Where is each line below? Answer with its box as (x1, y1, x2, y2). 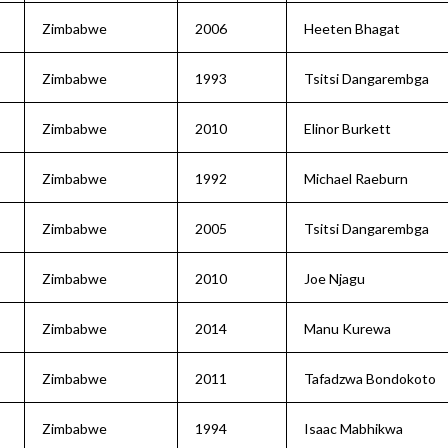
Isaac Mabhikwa (304, 420, 403, 437)
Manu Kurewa (304, 320, 391, 337)
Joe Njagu (304, 270, 365, 287)
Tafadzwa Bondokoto (304, 370, 436, 387)
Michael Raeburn (304, 170, 408, 187)
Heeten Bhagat (304, 20, 400, 37)
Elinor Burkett (304, 120, 391, 137)
